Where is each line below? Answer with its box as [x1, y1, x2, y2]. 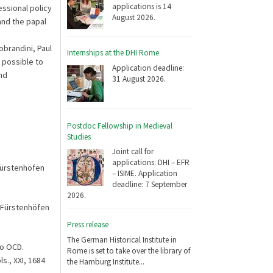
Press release [67, 219, 109, 230]
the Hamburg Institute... [67, 256, 145, 267]
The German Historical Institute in [67, 234, 177, 245]
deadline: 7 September [112, 179, 188, 190]
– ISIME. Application [112, 168, 178, 179]
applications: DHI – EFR [112, 157, 190, 168]
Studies [67, 131, 91, 142]
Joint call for [112, 146, 154, 157]
